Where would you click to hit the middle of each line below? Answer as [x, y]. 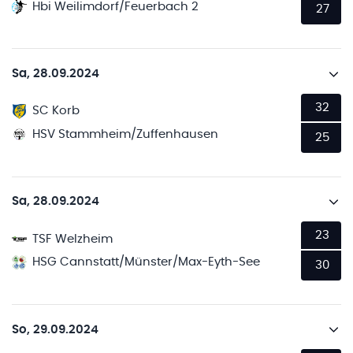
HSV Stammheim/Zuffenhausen [126, 134]
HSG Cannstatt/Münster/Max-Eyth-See [147, 262]
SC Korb [56, 111]
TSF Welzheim [73, 239]
